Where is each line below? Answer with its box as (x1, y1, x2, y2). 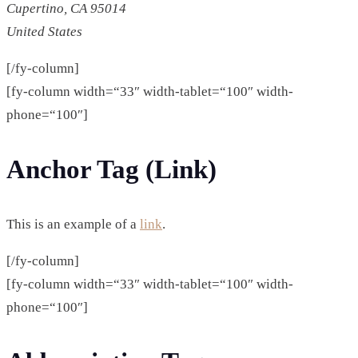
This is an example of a (6, 217, 140, 233)
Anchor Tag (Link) (6, 155, 217, 185)
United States (6, 24, 82, 40)
